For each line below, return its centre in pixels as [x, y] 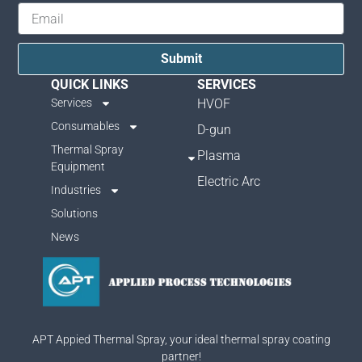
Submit [181, 59]
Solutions [74, 214]
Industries [76, 190]
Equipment [78, 167]
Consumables [85, 126]
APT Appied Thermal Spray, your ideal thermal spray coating [181, 340]
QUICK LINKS [89, 85]
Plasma [219, 156]
